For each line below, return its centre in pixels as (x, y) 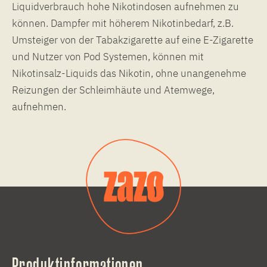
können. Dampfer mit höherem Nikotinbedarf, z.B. (123, 23)
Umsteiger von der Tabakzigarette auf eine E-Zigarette (133, 40)
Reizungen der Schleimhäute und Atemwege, (113, 90)
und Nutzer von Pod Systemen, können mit (108, 56)
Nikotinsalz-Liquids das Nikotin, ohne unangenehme (129, 73)
